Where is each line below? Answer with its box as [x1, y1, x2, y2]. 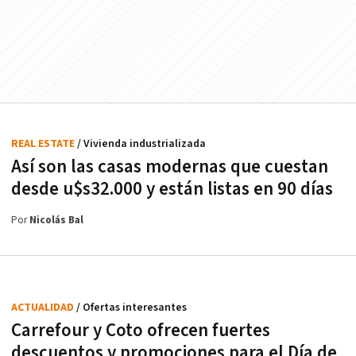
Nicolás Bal [29, 213, 83, 227]
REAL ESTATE [11, 136, 77, 151]
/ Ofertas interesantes [76, 300, 187, 315]
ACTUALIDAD [11, 300, 76, 315]
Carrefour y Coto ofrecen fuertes [11, 318, 270, 342]
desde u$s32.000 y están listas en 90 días [11, 176, 333, 201]
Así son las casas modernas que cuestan [11, 154, 328, 179]
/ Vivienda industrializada [77, 136, 206, 151]
